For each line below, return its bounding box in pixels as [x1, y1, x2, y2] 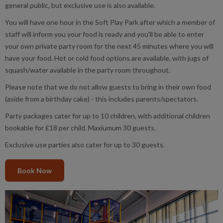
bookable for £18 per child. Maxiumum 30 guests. [5, 123, 156, 132]
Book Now [17, 166, 52, 175]
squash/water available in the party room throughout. [5, 66, 170, 74]
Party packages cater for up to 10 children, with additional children [5, 111, 210, 120]
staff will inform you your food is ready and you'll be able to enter [5, 30, 204, 38]
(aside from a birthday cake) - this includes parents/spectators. [5, 95, 198, 103]
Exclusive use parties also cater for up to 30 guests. [5, 140, 165, 149]
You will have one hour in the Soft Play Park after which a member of [5, 18, 215, 26]
